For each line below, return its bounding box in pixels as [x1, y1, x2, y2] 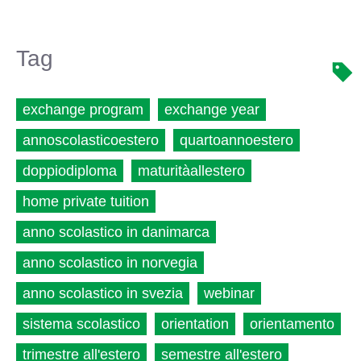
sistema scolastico [23, 316, 140, 333]
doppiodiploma [23, 163, 117, 180]
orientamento [250, 316, 334, 333]
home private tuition [23, 193, 149, 210]
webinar [204, 285, 255, 302]
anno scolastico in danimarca [23, 224, 210, 241]
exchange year [164, 102, 259, 118]
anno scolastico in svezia [23, 285, 183, 302]
